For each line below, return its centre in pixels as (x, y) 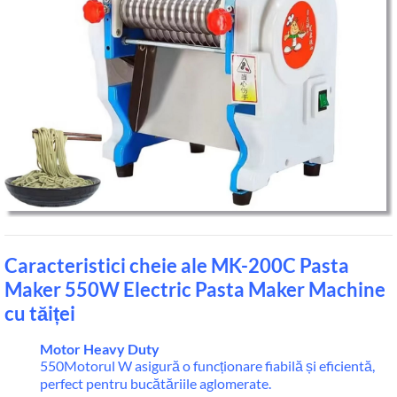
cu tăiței (40, 313)
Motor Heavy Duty (100, 349)
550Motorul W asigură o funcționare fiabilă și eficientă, (207, 366)
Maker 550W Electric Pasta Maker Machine (195, 289)
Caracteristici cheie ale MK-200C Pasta (177, 265)
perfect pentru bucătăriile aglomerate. (156, 383)
